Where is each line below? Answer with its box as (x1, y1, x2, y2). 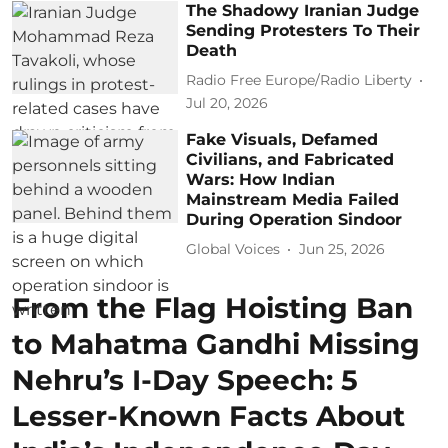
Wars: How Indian (186, 169, 336, 189)
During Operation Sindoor (186, 209, 403, 229)
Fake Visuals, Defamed (186, 129, 379, 149)
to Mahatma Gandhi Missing (12, 326, 420, 361)
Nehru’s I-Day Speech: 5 (12, 362, 358, 397)
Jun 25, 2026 (299, 240, 386, 259)
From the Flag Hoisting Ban (12, 290, 413, 325)
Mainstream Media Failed (186, 189, 400, 209)
